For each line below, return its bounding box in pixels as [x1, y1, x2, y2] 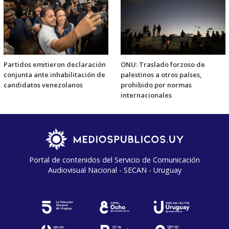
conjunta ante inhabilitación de [4, 70, 105, 79]
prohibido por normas [121, 80, 192, 89]
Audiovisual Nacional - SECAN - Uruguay [48, 165, 181, 175]
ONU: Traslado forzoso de [121, 59, 205, 69]
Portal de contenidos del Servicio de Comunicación [29, 154, 200, 165]
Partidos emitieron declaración [4, 59, 106, 69]
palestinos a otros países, [121, 70, 201, 79]
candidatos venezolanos [4, 80, 83, 89]
